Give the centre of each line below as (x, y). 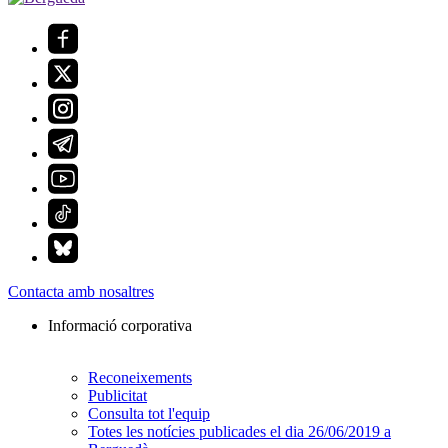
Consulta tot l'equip (149, 414)
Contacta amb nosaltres (81, 292)
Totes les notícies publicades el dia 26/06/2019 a (239, 432)
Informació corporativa (120, 326)
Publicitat (117, 396)
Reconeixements (140, 378)
